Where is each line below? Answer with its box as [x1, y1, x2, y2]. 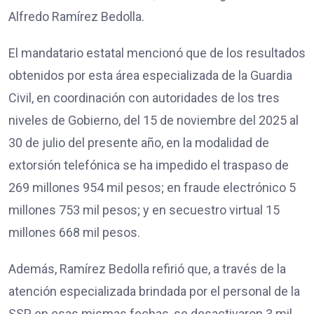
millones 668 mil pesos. [8, 225, 140, 240]
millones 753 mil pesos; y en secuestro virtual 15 [8, 203, 280, 218]
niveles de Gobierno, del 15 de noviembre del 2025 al [8, 113, 299, 128]
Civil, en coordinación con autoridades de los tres [8, 90, 280, 106]
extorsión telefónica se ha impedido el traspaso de [8, 158, 289, 173]
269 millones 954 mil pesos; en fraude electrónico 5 [8, 180, 296, 196]
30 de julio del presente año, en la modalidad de [8, 135, 269, 151]
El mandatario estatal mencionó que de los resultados [8, 46, 306, 61]
